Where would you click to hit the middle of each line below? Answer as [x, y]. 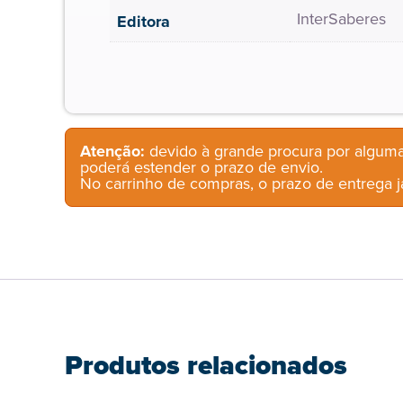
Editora [143, 22]
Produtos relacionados [206, 366]
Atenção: [112, 152]
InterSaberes [341, 19]
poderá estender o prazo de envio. [201, 168]
